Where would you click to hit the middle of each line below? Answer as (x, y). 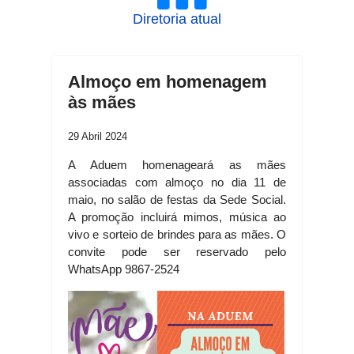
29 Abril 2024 (98, 136)
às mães (102, 102)
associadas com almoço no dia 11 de (177, 182)
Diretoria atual (177, 19)
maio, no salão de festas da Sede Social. (177, 200)
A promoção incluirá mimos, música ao (177, 217)
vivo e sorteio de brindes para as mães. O (177, 234)
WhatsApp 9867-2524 (124, 269)
